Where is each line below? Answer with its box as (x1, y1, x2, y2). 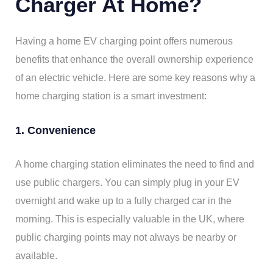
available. (15, 250, 57, 261)
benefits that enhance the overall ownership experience (15, 54, 253, 65)
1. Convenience (15, 124, 96, 136)
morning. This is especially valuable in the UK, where (15, 213, 244, 224)
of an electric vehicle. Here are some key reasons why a (15, 72, 255, 83)
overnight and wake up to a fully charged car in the (15, 195, 232, 206)
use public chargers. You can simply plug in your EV (15, 177, 239, 188)
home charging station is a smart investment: (15, 90, 207, 101)
